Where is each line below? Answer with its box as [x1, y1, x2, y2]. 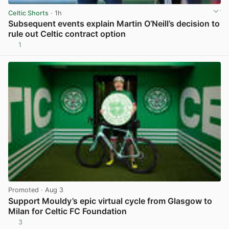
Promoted [8, 186, 39, 194]
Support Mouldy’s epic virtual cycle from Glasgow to [8, 195, 212, 206]
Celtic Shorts [8, 9, 49, 17]
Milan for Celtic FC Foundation [8, 205, 127, 216]
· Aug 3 [39, 186, 63, 194]
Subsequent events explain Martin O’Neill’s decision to [8, 18, 220, 29]
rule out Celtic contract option [8, 28, 126, 39]
